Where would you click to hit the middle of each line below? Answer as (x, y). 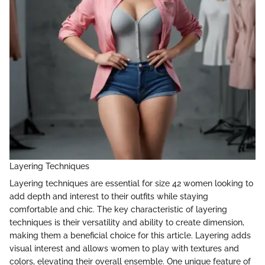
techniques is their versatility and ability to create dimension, (127, 222)
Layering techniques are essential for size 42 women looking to (131, 183)
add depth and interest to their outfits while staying (109, 196)
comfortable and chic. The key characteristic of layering (118, 209)
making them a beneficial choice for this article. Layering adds (130, 235)
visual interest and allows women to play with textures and (124, 248)
